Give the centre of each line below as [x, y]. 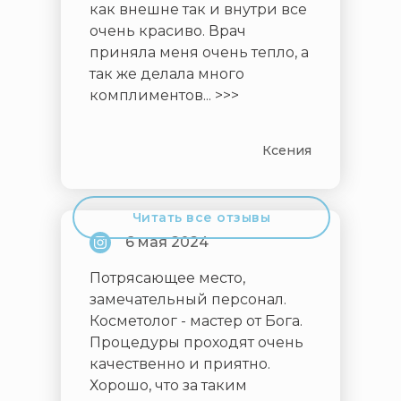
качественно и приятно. [180, 364]
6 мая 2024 [167, 243]
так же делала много [167, 74]
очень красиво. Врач [168, 31]
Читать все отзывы [201, 217]
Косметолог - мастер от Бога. [196, 321]
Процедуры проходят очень [196, 343]
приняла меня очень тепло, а [199, 53]
